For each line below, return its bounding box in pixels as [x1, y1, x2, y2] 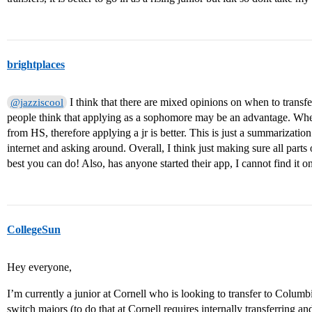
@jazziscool [10, 97, 64, 109]
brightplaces [7, 58, 65, 71]
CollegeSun [7, 224, 61, 236]
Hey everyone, [7, 261, 72, 274]
